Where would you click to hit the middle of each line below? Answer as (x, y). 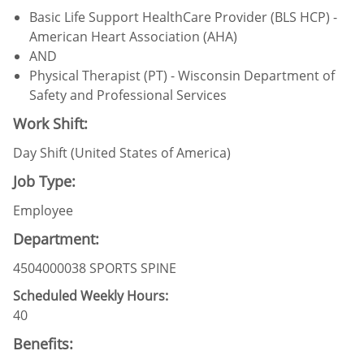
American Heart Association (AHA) (133, 36)
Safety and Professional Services (128, 95)
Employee (43, 210)
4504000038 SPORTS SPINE (95, 268)
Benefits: (43, 343)
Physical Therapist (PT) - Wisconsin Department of (182, 75)
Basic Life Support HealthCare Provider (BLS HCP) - (183, 17)
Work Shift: (50, 123)
